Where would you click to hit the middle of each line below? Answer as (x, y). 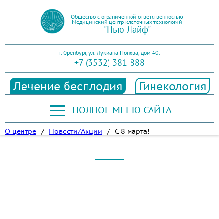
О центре (21, 131)
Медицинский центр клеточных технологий (127, 22)
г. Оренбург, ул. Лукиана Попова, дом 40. (109, 52)
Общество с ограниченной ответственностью (127, 16)
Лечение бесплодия (68, 86)
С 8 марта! (132, 131)
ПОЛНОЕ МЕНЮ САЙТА (122, 110)
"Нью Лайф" (127, 29)
